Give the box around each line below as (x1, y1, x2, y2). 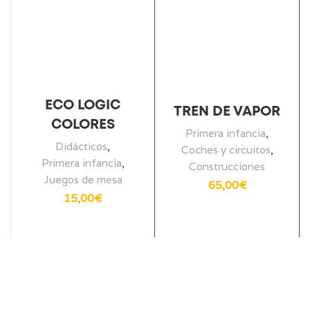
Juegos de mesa (43, 173, 122, 187)
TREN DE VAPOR (174, 104, 280, 118)
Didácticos (55, 140, 107, 154)
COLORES (51, 118, 115, 132)
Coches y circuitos (181, 143, 271, 156)
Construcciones (189, 159, 265, 173)
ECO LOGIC (45, 99, 120, 113)
